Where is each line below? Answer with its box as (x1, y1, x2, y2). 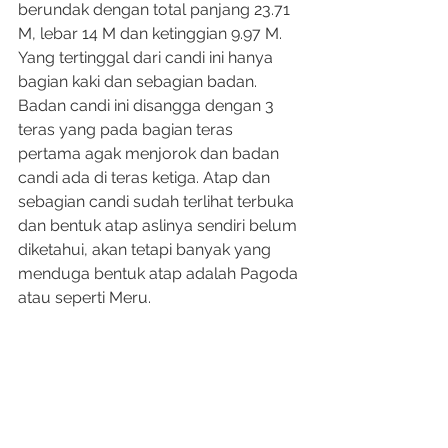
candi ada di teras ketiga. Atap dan (18, 168, 274, 187)
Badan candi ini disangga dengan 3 (18, 96, 278, 115)
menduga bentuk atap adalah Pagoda (18, 264, 302, 283)
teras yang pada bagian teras (18, 120, 237, 139)
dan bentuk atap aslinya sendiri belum (18, 216, 301, 235)
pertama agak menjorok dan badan (18, 144, 283, 163)
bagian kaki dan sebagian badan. (18, 72, 261, 91)
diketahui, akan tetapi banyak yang (18, 240, 275, 259)
